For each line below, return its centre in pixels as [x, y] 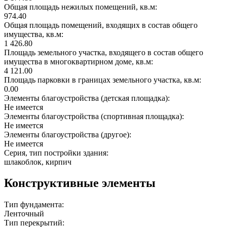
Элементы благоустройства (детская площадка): [88, 98]
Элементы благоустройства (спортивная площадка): [95, 116]
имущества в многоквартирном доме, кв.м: [80, 61]
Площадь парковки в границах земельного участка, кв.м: [104, 80]
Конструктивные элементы [80, 183]
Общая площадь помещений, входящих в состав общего [101, 25]
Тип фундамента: [35, 205]
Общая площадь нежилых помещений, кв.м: [82, 7]
